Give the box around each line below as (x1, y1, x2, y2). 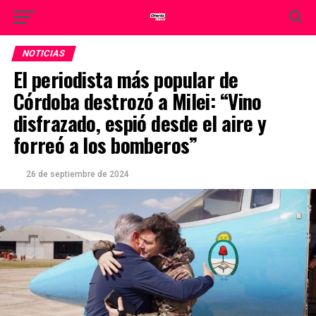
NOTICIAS (20, 48, 66, 59)
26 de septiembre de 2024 (25, 169, 129, 179)
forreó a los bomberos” (13, 130, 197, 159)
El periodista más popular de (13, 64, 238, 94)
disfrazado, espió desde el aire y (13, 108, 267, 138)
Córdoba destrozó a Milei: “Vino (13, 86, 262, 116)
